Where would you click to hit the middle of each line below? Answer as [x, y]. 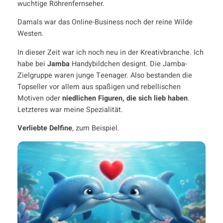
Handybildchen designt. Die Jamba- [128, 64]
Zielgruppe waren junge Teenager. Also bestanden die [105, 75]
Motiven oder [40, 98]
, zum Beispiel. [96, 128]
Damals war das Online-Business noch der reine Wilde [105, 22]
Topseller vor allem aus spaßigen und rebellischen [99, 87]
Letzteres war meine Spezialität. [70, 110]
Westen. [30, 34]
